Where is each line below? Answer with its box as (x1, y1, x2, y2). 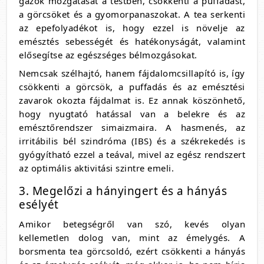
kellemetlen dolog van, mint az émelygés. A (19, 232, 245, 243)
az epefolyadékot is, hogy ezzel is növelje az (19, 22, 245, 34)
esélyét (19, 197, 59, 212)
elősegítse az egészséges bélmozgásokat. (19, 49, 197, 61)
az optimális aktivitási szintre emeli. (19, 162, 174, 174)
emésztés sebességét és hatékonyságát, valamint (19, 35, 245, 47)
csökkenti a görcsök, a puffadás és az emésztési (19, 81, 245, 93)
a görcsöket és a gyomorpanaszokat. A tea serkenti (19, 8, 245, 20)
